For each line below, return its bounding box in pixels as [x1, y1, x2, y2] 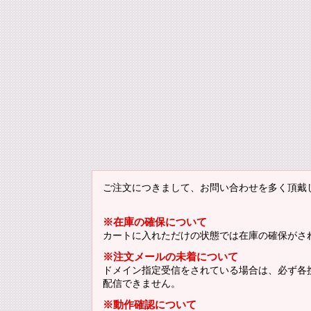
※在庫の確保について [103, 216, 207, 228]
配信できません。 [103, 278, 180, 289]
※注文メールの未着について [103, 251, 238, 262]
